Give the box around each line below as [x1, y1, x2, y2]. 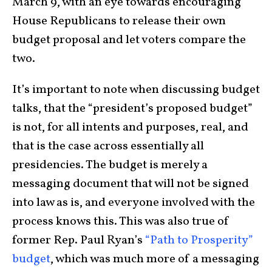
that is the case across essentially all [12, 137, 204, 155]
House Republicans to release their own [12, 12, 226, 30]
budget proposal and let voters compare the [12, 31, 246, 49]
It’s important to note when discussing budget [12, 81, 260, 98]
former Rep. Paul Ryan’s [12, 231, 145, 249]
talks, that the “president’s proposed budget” [12, 100, 253, 117]
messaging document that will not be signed [12, 175, 249, 192]
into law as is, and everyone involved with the [12, 194, 255, 211]
